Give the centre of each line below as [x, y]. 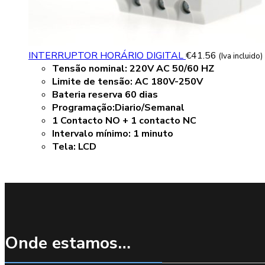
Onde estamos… [68, 243]
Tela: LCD [74, 147]
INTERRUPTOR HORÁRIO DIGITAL [107, 56]
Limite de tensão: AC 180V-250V [127, 82]
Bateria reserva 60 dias [105, 95]
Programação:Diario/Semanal [118, 108]
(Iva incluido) [241, 56]
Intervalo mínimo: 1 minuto [113, 134]
